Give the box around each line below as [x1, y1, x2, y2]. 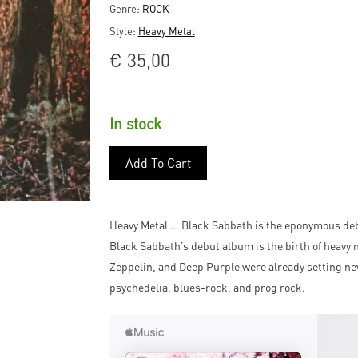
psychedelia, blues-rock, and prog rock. [109, 280, 305, 295]
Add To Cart [125, 154, 191, 172]
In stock [109, 113, 161, 134]
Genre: [109, 2, 142, 15]
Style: [109, 24, 138, 38]
